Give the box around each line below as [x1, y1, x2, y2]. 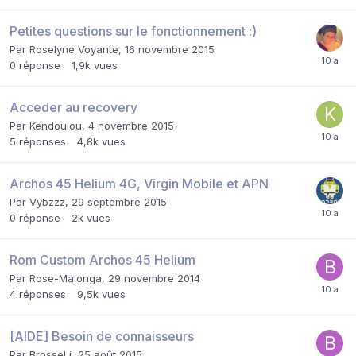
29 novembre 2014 [108, 271, 200, 284]
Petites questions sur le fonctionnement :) [10, 22, 257, 39]
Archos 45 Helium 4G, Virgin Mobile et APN [10, 175, 269, 192]
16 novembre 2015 [125, 42, 215, 56]
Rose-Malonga [29, 271, 102, 284]
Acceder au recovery [10, 99, 137, 115]
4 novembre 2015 [88, 118, 174, 132]
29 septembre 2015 [72, 195, 167, 208]
